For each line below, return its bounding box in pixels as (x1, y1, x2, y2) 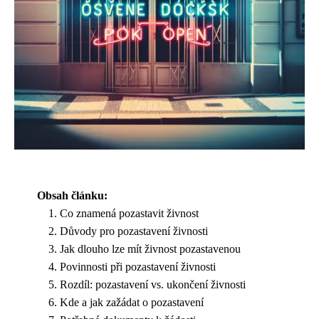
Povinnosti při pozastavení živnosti (60, 261, 216, 273)
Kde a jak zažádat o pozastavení (60, 296, 204, 308)
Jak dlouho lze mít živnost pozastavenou (60, 243, 241, 255)
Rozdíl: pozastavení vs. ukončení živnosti (60, 278, 246, 291)
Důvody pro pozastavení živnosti (60, 225, 208, 237)
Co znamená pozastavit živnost (60, 207, 199, 219)
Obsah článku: (37, 189, 108, 202)
